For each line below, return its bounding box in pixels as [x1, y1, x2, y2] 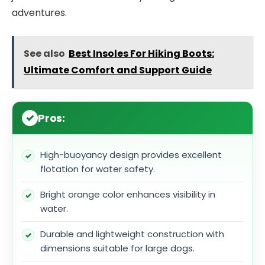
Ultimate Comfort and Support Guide [24, 63, 212, 77]
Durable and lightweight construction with [40, 227, 224, 240]
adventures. [12, 6, 67, 20]
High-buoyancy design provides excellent [40, 148, 222, 161]
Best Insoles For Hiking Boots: [69, 46, 214, 60]
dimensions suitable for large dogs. [40, 241, 195, 254]
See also [24, 46, 65, 60]
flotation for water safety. [40, 162, 155, 175]
